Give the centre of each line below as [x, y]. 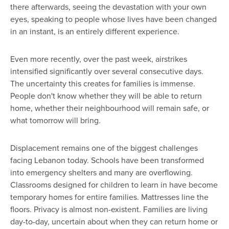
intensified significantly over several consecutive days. [107, 72]
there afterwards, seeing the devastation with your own [108, 7]
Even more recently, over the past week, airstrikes [99, 59]
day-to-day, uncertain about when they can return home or [114, 222]
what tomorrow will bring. [55, 121]
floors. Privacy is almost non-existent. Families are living [109, 210]
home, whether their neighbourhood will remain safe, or [110, 108]
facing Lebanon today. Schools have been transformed [107, 161]
